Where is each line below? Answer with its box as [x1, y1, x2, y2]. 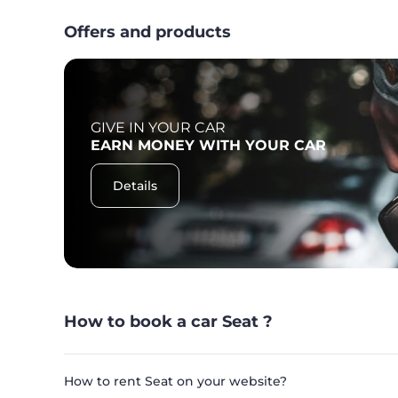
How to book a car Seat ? [64, 312, 273, 332]
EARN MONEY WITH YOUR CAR [91, 137, 326, 155]
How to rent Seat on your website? [64, 373, 287, 390]
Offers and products [64, 21, 231, 42]
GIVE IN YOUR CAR [91, 119, 226, 137]
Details [113, 178, 157, 195]
